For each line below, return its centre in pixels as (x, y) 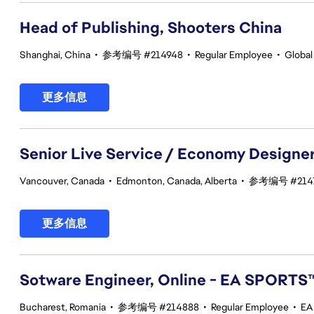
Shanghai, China (55, 55)
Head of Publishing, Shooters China (151, 28)
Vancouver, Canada (62, 181)
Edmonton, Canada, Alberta (177, 181)
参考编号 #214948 (143, 55)
